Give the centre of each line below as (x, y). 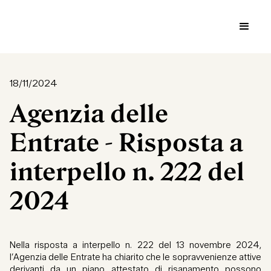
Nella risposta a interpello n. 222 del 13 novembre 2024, (135, 245)
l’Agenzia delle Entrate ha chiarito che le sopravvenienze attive (135, 257)
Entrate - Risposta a (126, 143)
